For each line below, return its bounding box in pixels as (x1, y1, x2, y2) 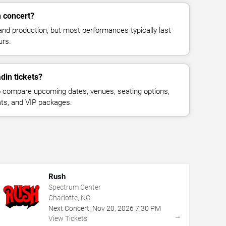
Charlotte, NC (48, 193, 90, 202)
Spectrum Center (48, 183, 101, 191)
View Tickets (48, 214, 87, 222)
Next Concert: (48, 204, 91, 212)
